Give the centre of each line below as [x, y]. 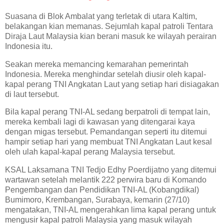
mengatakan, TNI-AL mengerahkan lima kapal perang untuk [110, 210]
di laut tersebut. [32, 94]
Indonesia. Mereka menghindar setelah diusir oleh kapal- [105, 74]
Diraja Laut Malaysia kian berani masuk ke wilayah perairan [111, 36]
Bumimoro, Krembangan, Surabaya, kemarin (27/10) [97, 200]
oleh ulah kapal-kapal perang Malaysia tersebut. [90, 152]
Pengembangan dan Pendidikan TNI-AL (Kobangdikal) [102, 190]
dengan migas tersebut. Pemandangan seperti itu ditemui [106, 132]
